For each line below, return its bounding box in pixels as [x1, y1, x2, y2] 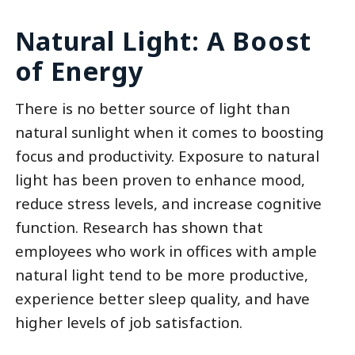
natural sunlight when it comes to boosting [14, 121, 324, 142]
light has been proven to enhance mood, [14, 169, 305, 189]
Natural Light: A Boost [14, 23, 311, 59]
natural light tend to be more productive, [14, 264, 308, 284]
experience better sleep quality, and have [14, 288, 310, 308]
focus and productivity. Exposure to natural [14, 145, 319, 166]
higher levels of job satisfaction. [14, 311, 242, 332]
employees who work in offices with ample [14, 240, 317, 261]
